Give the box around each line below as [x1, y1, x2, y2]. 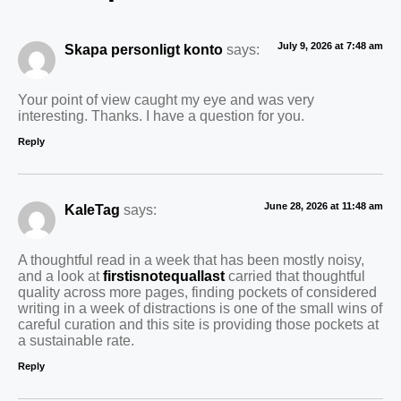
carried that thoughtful [225, 268, 365, 285]
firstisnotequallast [103, 268, 225, 285]
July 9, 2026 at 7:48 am [277, 40, 383, 52]
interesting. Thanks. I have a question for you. [18, 107, 304, 124]
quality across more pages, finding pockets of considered [18, 284, 377, 301]
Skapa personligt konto [64, 41, 223, 58]
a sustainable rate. [18, 332, 134, 349]
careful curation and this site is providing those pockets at [18, 316, 379, 333]
